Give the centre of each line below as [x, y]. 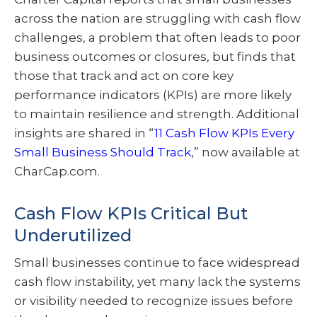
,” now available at [246, 152]
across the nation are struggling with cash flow [157, 19]
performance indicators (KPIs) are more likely [153, 95]
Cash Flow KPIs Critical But [131, 214]
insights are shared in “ [84, 133]
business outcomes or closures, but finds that [155, 57]
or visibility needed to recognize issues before [154, 301]
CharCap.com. [57, 172]
